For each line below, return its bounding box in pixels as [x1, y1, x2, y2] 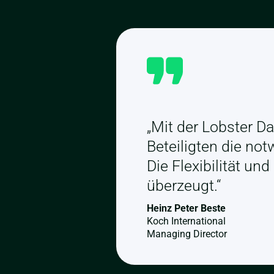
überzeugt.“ [146, 177, 221, 194]
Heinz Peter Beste [146, 202, 226, 214]
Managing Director [146, 228, 227, 240]
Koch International [146, 215, 226, 227]
